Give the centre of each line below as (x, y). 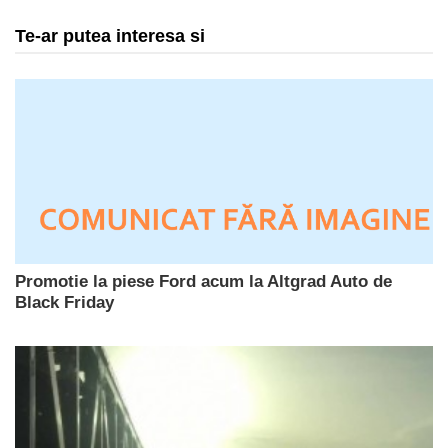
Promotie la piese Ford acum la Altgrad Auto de (203, 281)
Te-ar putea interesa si (110, 35)
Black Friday (64, 302)
